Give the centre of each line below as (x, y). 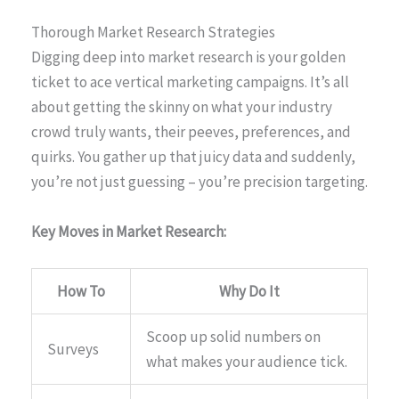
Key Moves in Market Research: (129, 231)
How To (81, 291)
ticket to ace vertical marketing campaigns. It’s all (190, 82)
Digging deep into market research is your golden (188, 57)
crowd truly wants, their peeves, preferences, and (191, 132)
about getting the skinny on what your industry (182, 107)
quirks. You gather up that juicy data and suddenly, (193, 157)
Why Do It (249, 291)
